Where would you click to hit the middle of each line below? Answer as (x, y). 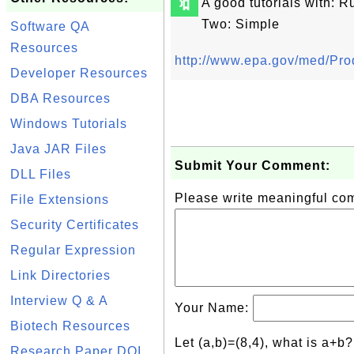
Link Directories (60, 275)
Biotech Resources (70, 326)
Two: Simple (241, 24)
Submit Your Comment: (252, 166)
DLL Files (41, 174)
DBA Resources (60, 98)
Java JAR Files (58, 149)
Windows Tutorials (69, 124)
